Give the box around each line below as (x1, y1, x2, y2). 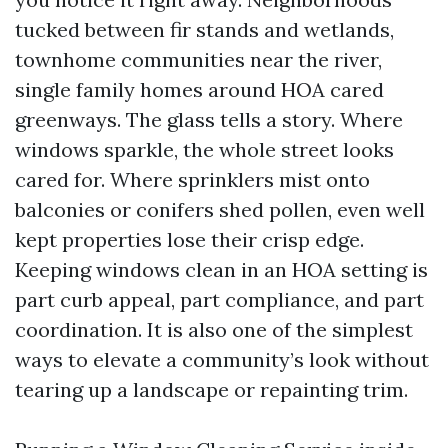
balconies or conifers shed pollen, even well (15, 197, 425, 222)
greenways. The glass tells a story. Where (15, 107, 403, 132)
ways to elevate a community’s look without (15, 347, 429, 372)
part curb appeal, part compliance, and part (15, 287, 424, 312)
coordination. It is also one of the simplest (15, 317, 413, 342)
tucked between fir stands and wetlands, (15, 17, 394, 42)
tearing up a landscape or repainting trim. (15, 377, 408, 402)
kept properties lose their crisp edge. (15, 227, 364, 252)
